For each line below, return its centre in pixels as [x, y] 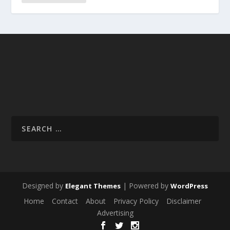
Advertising [115, 213]
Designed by [44, 186]
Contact [65, 201]
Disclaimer [184, 201]
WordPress [189, 186]
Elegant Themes [93, 186]
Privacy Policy [136, 201]
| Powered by [146, 186]
